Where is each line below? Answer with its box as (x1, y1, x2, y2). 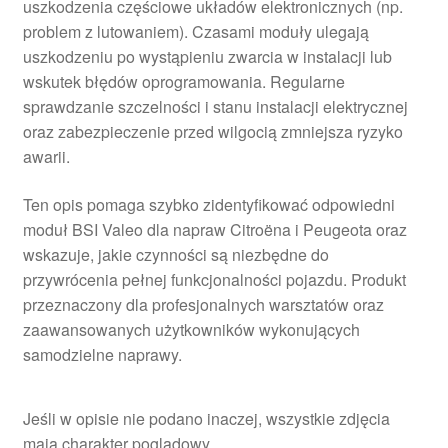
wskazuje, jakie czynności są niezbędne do (22, 243, 329, 266)
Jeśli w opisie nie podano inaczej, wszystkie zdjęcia (22, 406, 390, 430)
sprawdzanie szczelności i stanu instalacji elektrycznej (22, 95, 408, 119)
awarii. (22, 145, 70, 169)
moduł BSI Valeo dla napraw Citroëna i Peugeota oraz (22, 218, 407, 241)
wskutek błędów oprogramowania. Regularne (22, 70, 345, 94)
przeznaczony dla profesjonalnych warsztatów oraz (22, 293, 384, 316)
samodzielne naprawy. (22, 343, 182, 366)
